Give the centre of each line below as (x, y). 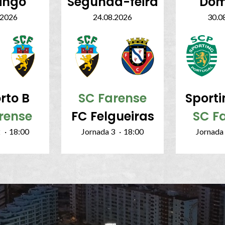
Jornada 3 (98, 132)
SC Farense (113, 98)
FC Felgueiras (113, 117)
